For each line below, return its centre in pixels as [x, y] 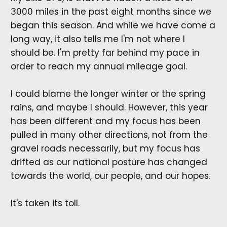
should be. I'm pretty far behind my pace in [105, 52]
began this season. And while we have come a [113, 25]
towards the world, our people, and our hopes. [110, 176]
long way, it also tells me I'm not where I [98, 39]
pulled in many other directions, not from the [109, 135]
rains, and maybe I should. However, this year [109, 107]
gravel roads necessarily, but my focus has [105, 148]
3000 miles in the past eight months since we [111, 11]
